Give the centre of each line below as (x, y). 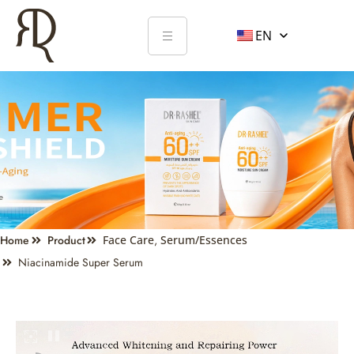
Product (66, 240)
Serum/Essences (204, 240)
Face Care (128, 240)
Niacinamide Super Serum (80, 262)
